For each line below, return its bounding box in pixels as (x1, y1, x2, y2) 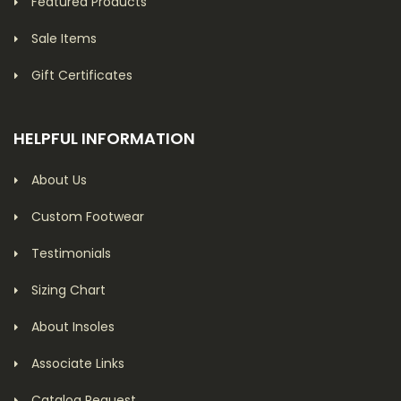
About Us (31, 171, 87, 189)
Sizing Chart (31, 281, 106, 299)
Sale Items (31, 30, 97, 47)
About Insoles (31, 318, 115, 336)
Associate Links (31, 354, 124, 372)
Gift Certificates (31, 66, 132, 84)
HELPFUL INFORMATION (13, 127, 195, 149)
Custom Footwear (31, 208, 144, 226)
